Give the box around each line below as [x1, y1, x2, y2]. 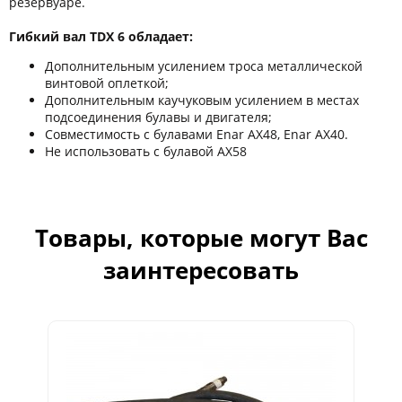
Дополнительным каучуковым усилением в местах [45, 92, 359, 109]
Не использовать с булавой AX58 [45, 143, 247, 160]
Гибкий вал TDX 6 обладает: [9, 28, 193, 45]
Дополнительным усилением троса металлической [45, 57, 363, 74]
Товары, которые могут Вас [34, 222, 368, 254]
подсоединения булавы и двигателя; [45, 109, 272, 126]
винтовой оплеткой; [45, 74, 169, 92]
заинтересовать [103, 254, 299, 286]
